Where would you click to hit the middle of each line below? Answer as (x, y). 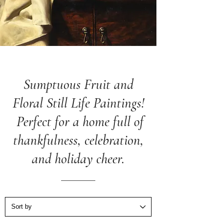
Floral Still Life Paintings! (78, 103)
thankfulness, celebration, (78, 140)
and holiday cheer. (78, 159)
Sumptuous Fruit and (78, 85)
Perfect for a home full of (78, 122)
